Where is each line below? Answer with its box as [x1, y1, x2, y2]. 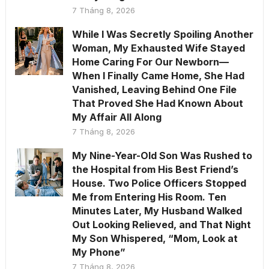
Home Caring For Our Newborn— [71, 55, 229, 68]
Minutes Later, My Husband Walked [71, 204, 242, 217]
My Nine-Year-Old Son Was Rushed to [71, 149, 252, 162]
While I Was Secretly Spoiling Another [71, 28, 253, 40]
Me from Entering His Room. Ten [71, 190, 226, 203]
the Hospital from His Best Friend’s [71, 163, 238, 175]
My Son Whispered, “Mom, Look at [71, 232, 238, 244]
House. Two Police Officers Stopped [71, 177, 246, 189]
